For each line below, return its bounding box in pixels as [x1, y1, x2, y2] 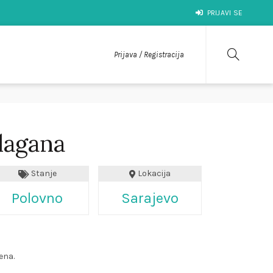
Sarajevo [121, 189, 179, 207]
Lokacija [136, 168, 171, 179]
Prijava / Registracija [113, 50, 184, 59]
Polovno [12, 189, 63, 207]
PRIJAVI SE [207, 9, 243, 17]
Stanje [29, 168, 57, 179]
